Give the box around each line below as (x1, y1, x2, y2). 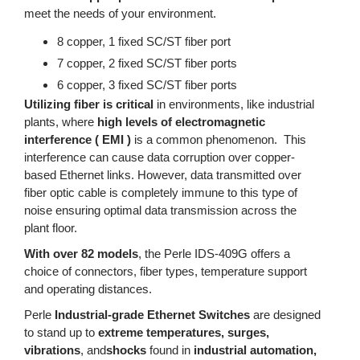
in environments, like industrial (153, 97, 314, 111)
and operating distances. (24, 282, 152, 296)
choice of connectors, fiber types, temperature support (24, 264, 307, 278)
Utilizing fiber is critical (24, 97, 153, 111)
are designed (250, 308, 321, 321)
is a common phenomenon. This (131, 133, 306, 146)
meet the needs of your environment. (24, 6, 216, 20)
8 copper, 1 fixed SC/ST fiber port (57, 35, 231, 48)
